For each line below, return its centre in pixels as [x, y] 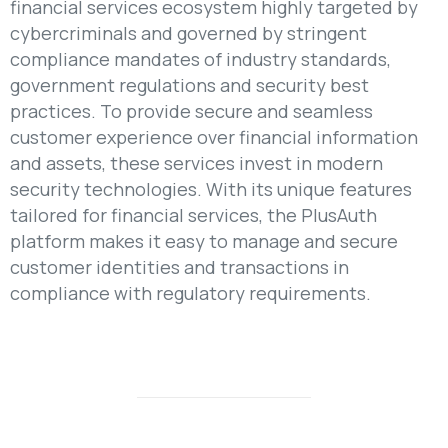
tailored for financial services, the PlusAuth [193, 215]
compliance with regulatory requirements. [190, 293]
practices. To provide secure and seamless [191, 111]
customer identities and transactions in [179, 267]
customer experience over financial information [214, 137]
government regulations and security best [189, 85]
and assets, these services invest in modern [196, 163]
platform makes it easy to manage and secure [204, 241]
